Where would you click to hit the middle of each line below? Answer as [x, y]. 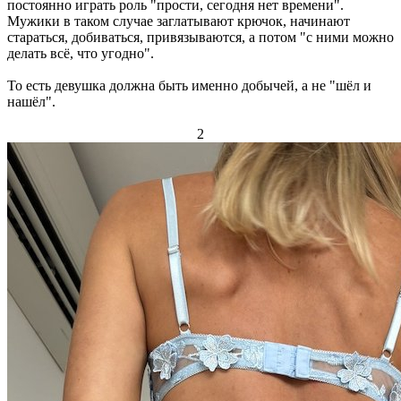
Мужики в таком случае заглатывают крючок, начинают [179, 21]
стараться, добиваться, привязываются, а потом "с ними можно [200, 37]
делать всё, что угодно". [81, 53]
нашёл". [31, 102]
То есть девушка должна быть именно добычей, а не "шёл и [189, 85]
